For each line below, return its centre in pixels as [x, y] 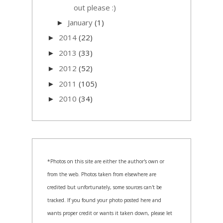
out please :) [95, 7]
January [80, 22]
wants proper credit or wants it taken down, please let [110, 213]
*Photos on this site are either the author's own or [106, 162]
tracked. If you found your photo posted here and [104, 200]
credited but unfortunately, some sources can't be [105, 187]
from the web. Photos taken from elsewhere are [102, 174]
